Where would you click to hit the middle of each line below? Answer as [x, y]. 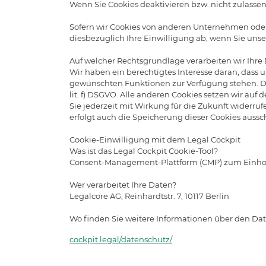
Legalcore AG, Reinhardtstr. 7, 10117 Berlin [149, 196]
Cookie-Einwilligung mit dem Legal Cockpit [155, 139]
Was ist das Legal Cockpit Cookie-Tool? [144, 151]
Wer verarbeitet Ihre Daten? [123, 184]
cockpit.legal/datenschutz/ [121, 239]
